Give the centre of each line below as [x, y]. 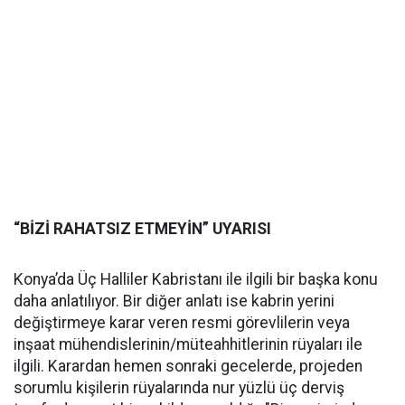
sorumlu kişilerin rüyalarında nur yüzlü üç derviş [179, 388]
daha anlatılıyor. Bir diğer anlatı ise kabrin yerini [174, 301]
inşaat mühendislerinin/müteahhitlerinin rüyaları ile [188, 345]
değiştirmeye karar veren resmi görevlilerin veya [182, 323]
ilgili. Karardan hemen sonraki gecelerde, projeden [188, 367]
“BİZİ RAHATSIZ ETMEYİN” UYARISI [142, 229]
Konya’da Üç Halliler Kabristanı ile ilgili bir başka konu [196, 280]
